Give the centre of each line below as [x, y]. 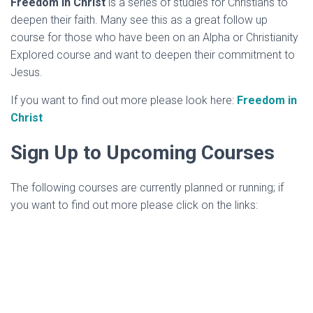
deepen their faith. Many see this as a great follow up [139, 20]
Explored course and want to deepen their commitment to [153, 55]
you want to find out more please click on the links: [134, 205]
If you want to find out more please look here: [124, 101]
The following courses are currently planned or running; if [147, 188]
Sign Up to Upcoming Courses [143, 153]
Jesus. [27, 73]
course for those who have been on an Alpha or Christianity [154, 38]
